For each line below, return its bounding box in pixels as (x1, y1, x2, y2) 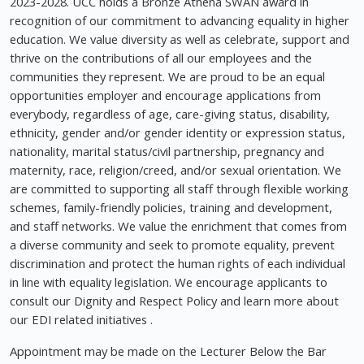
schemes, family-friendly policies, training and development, (10, 199, 332, 216)
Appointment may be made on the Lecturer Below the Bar (10, 343, 327, 360)
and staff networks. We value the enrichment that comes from (10, 218, 347, 235)
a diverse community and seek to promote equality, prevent (10, 236, 335, 253)
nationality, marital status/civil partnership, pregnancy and (10, 143, 324, 160)
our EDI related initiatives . (10, 311, 153, 328)
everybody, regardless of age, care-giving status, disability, (10, 106, 330, 123)
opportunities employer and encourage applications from (10, 87, 321, 104)
